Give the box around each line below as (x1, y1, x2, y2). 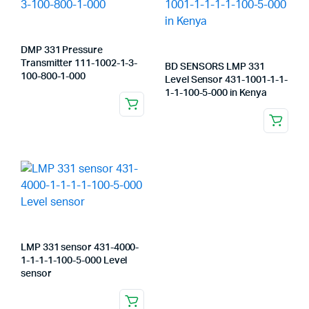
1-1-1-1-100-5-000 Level (21, 256, 128, 266)
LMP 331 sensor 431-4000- (21, 243, 139, 252)
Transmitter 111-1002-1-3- (21, 59, 138, 68)
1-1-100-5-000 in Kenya (165, 88, 267, 98)
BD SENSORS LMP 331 (165, 62, 265, 72)
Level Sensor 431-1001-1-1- (165, 75, 288, 85)
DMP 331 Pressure (21, 46, 103, 55)
